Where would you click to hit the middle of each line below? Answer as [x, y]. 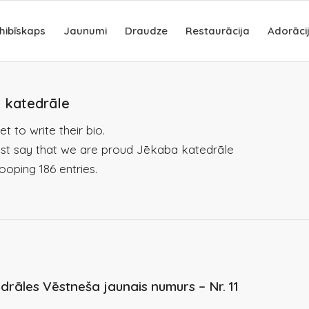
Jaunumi [85, 31]
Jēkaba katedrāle [186, 150]
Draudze [146, 31]
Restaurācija [217, 31]
